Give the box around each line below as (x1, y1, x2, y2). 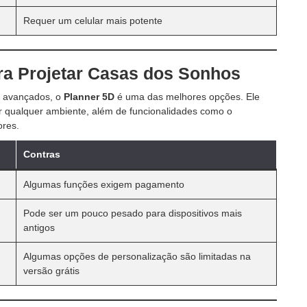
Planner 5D (64, 90, 114, 102)
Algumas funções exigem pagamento (23, 178, 184, 190)
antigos (23, 221, 55, 233)
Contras (23, 148, 60, 160)
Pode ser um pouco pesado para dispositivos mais (23, 207, 242, 219)
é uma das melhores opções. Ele (114, 90, 260, 102)
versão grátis (23, 265, 79, 276)
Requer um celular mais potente (23, 14, 162, 26)
